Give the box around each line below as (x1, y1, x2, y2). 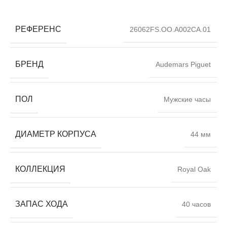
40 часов (182, 200, 211, 208)
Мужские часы (164, 95, 211, 103)
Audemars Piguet (156, 60, 211, 68)
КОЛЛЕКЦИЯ (15, 164, 65, 173)
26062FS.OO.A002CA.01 (130, 25, 211, 33)
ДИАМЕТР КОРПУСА (15, 129, 96, 138)
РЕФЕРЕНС (15, 24, 61, 33)
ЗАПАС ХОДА (15, 199, 68, 208)
